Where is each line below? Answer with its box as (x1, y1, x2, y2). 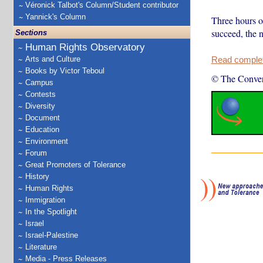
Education (25, 125, 59, 134)
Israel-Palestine (25, 231, 78, 240)
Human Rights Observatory (25, 42, 145, 53)
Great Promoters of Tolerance (25, 160, 126, 169)
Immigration (25, 195, 65, 204)
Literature (25, 242, 57, 251)
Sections (15, 28, 47, 37)
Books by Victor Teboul (25, 66, 104, 75)
